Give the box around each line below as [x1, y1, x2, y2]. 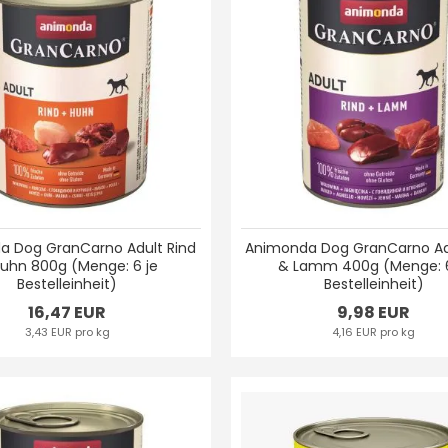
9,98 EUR [337, 300, 411, 324]
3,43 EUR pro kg [24, 323, 110, 340]
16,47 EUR [28, 300, 107, 324]
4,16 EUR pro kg [332, 323, 416, 340]
